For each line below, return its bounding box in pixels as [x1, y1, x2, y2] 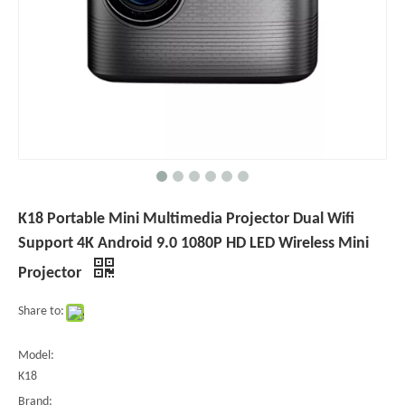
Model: [18, 349, 54, 363]
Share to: [18, 305, 64, 319]
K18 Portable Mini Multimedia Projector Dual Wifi [18, 211, 354, 229]
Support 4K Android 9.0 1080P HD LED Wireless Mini [18, 235, 369, 253]
